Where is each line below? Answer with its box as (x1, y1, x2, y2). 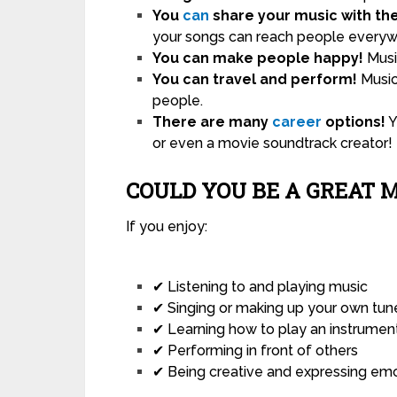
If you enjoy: (126, 218, 207, 236)
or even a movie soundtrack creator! (152, 135, 393, 152)
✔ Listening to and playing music (152, 278, 369, 296)
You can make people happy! (152, 50, 364, 67)
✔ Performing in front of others (152, 342, 359, 360)
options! (322, 113, 386, 131)
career (272, 113, 323, 131)
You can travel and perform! (152, 71, 358, 89)
